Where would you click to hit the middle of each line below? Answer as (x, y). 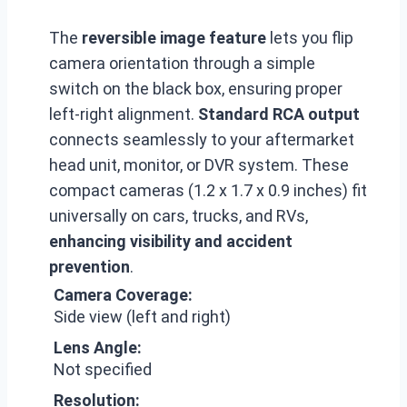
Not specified (103, 369)
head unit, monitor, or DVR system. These (199, 164)
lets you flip (310, 37)
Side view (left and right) (142, 316)
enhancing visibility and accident (171, 241)
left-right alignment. (124, 114)
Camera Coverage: (123, 294)
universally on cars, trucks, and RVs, (179, 215)
